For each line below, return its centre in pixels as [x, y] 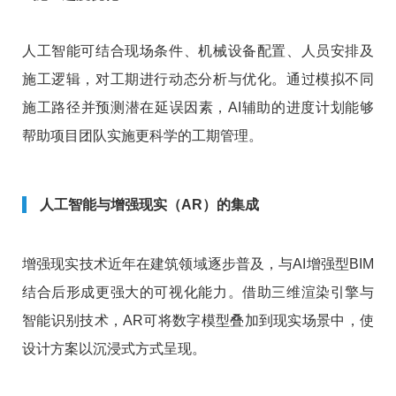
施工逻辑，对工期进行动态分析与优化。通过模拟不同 [198, 80]
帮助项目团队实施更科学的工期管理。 [142, 136]
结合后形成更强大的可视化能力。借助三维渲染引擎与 [198, 293]
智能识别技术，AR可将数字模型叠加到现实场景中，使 [198, 321]
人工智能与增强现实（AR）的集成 [149, 205]
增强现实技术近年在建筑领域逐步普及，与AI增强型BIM [198, 264]
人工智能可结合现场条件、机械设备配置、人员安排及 [198, 51]
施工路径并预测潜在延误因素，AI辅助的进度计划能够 [198, 108]
